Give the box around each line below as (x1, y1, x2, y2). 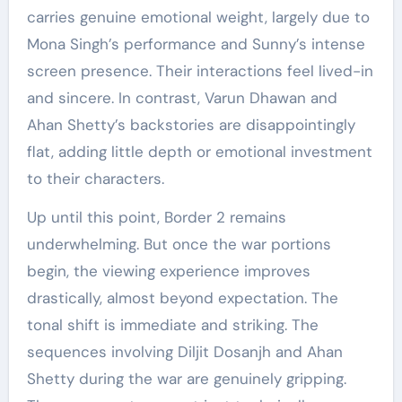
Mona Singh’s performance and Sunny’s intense (26, 34, 365, 55)
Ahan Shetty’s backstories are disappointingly (26, 115, 355, 135)
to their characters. (26, 169, 164, 189)
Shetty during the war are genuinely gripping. (26, 369, 346, 389)
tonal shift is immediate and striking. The (26, 315, 319, 336)
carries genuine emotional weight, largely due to (26, 7, 370, 28)
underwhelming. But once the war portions (26, 234, 331, 255)
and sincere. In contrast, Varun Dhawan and (26, 88, 337, 109)
